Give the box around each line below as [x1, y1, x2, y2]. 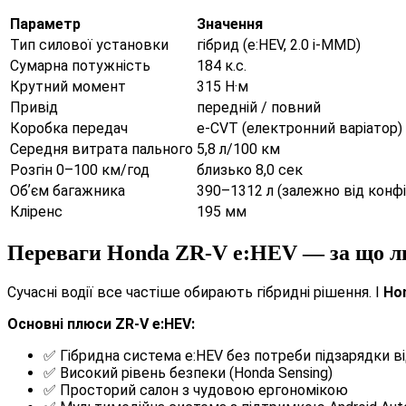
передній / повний [197, 99, 321, 117]
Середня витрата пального [10, 140, 193, 159]
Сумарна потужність [10, 57, 150, 75]
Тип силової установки [10, 36, 169, 54]
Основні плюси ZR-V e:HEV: [7, 314, 195, 333]
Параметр [10, 15, 81, 34]
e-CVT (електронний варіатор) [197, 120, 402, 138]
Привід [10, 99, 58, 117]
